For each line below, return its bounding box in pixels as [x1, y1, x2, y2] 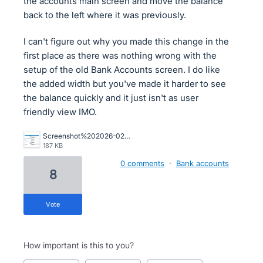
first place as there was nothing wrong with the [23, 50, 217, 61]
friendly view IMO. [23, 106, 97, 117]
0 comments [120, 159, 164, 168]
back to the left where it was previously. [23, 9, 186, 21]
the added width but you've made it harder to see [23, 78, 226, 89]
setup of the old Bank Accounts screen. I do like [23, 64, 220, 75]
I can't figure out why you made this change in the [23, 36, 229, 47]
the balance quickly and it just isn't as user [23, 92, 198, 103]
